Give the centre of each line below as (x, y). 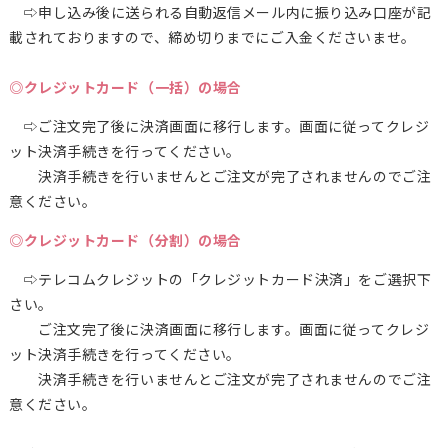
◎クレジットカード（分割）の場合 (125, 239)
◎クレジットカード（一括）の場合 (125, 86)
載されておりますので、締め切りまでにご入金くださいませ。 (212, 36)
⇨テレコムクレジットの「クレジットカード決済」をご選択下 (220, 278)
